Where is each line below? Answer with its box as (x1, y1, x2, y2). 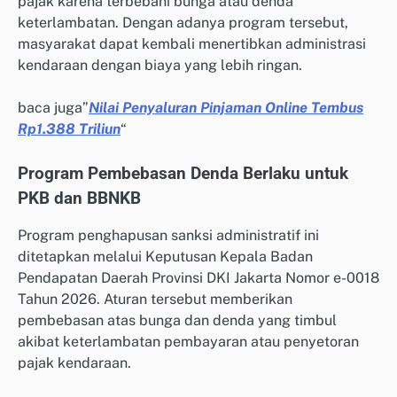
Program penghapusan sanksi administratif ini (18, 226, 319, 244)
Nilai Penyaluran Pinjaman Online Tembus (89, 98, 363, 116)
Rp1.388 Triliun (18, 120, 121, 137)
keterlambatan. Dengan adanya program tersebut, (18, 13, 348, 31)
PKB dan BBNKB (18, 188, 141, 208)
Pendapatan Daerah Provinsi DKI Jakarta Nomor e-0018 (18, 269, 379, 286)
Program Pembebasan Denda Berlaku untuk (18, 163, 348, 183)
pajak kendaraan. (18, 354, 131, 371)
